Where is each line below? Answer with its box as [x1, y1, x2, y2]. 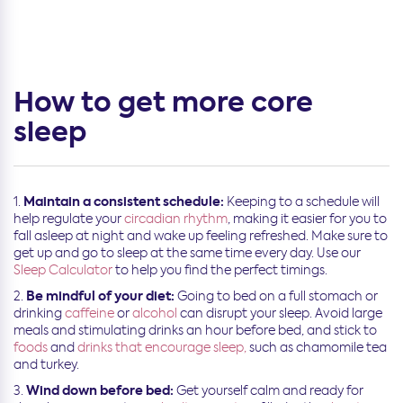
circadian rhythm [124, 210, 228, 228]
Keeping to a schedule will [227, 193, 380, 210]
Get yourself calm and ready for [176, 382, 363, 399]
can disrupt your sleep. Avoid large [177, 305, 382, 322]
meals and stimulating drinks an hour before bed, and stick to [13, 322, 377, 339]
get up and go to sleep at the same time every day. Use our [13, 245, 361, 262]
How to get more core [13, 84, 313, 122]
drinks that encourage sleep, [77, 339, 246, 356]
